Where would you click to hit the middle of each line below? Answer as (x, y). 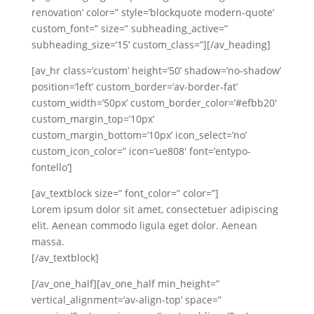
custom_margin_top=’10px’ (93, 119)
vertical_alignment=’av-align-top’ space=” (126, 300)
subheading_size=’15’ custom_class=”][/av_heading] (151, 45)
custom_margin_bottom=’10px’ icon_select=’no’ (139, 135)
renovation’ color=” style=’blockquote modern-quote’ (152, 12)
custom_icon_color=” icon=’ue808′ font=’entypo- (141, 151)
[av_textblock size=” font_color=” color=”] (125, 193)
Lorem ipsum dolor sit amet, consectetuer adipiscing (155, 209)
